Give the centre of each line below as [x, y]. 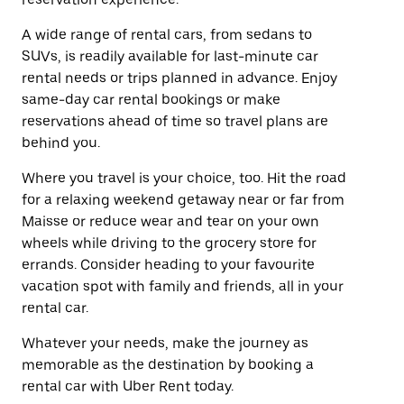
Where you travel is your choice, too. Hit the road [184, 178]
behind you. [61, 143]
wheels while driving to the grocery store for [169, 243]
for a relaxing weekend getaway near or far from [183, 200]
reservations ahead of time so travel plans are [175, 121]
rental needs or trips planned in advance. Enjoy [179, 78]
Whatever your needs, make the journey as [165, 343]
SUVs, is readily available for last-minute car [170, 56]
